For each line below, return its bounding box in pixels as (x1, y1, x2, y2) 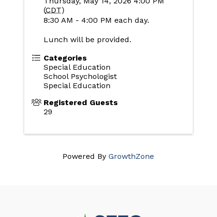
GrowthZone (108, 151, 155, 161)
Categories (43, 53, 87, 62)
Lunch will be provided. (43, 34, 131, 44)
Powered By (62, 151, 109, 161)
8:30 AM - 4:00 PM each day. (43, 15, 149, 25)
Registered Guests (43, 97, 118, 107)
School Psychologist (43, 71, 117, 81)
